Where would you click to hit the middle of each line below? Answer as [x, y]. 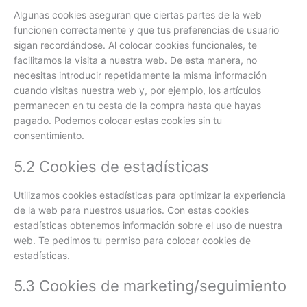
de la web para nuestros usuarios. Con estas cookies [131, 210]
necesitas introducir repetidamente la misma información [140, 75]
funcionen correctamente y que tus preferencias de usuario [146, 30]
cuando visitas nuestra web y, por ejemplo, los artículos [137, 90]
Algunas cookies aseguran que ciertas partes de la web [138, 15]
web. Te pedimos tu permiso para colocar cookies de [132, 240]
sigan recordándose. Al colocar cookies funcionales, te [135, 45]
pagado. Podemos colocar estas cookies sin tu [118, 121]
